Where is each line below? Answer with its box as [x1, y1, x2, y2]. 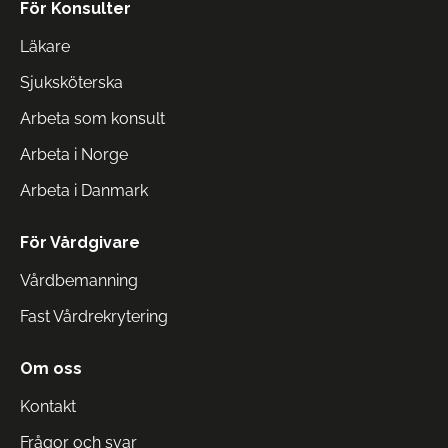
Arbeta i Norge [20, 145, 128, 164]
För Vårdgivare [20, 233, 140, 252]
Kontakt [20, 397, 76, 416]
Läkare [20, 37, 70, 56]
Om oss [20, 359, 82, 378]
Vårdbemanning [20, 271, 138, 290]
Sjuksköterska [20, 73, 123, 92]
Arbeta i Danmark [20, 181, 148, 200]
